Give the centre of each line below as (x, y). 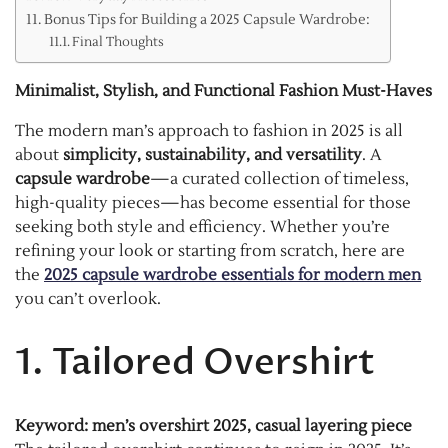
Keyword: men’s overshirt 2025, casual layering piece (213, 425)
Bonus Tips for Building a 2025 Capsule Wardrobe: (206, 20)
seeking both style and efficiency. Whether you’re (202, 227)
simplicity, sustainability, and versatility (212, 155)
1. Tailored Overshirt (195, 362)
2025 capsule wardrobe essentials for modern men (232, 275)
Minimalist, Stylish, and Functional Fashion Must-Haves (223, 91)
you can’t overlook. (88, 299)
